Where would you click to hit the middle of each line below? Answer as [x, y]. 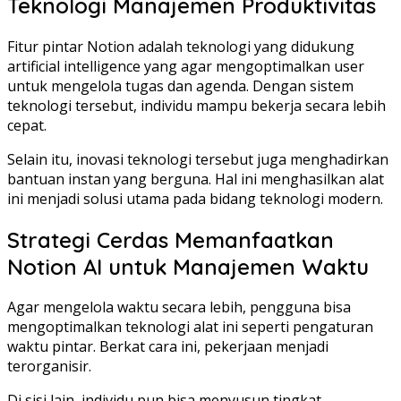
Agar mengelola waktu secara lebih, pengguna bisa [179, 307]
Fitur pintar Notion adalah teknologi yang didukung [181, 46]
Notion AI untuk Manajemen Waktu [188, 266]
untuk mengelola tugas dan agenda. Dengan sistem [180, 85]
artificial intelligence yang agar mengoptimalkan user [186, 66]
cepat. [27, 125]
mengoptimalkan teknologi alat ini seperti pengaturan [190, 327]
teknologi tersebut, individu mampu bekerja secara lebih [196, 105]
